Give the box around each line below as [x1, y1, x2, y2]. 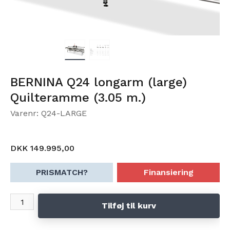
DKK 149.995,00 [10, 143, 74, 153]
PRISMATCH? [35, 167, 88, 177]
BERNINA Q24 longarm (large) [10, 75, 187, 89]
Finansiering [143, 167, 194, 177]
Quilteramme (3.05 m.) [10, 90, 146, 105]
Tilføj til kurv [102, 201, 156, 210]
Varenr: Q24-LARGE [10, 108, 87, 118]
